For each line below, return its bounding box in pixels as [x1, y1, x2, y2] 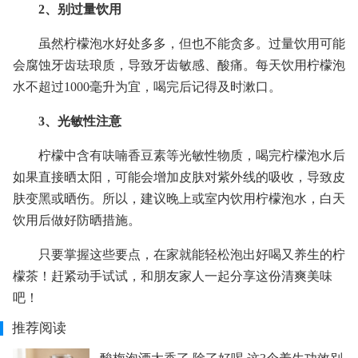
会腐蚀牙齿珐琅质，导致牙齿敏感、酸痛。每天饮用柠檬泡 [13, 58, 345, 72]
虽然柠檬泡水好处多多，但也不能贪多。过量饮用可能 [38, 36, 345, 50]
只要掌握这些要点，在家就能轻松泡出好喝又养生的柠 [38, 247, 345, 261]
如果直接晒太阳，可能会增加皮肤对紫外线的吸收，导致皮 [13, 169, 345, 184]
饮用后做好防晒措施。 [13, 213, 141, 227]
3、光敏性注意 [38, 113, 121, 128]
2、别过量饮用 [38, 2, 121, 16]
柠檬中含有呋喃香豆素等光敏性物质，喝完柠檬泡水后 [38, 148, 345, 162]
